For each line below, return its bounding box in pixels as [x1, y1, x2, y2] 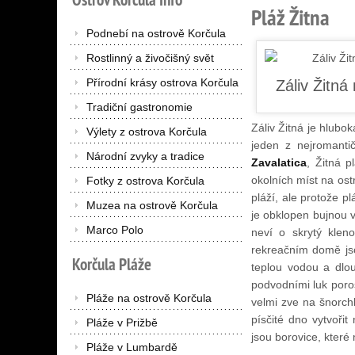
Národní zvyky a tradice [86, 149, 204, 162]
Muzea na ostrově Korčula [86, 198, 218, 212]
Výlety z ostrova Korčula [86, 124, 207, 138]
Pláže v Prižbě [86, 315, 158, 329]
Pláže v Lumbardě [86, 340, 177, 353]
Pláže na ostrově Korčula [86, 291, 212, 304]
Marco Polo [86, 223, 143, 236]
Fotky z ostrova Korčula [86, 174, 204, 187]
